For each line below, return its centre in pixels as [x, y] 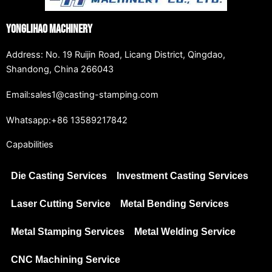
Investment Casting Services [182, 176]
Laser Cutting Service [61, 204]
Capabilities [30, 145]
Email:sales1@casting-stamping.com [82, 95]
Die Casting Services [59, 176]
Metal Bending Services [175, 204]
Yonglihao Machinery [49, 29]
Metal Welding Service [185, 232]
